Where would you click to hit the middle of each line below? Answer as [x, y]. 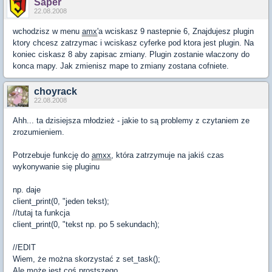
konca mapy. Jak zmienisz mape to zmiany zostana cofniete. [121, 66]
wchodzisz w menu [47, 32]
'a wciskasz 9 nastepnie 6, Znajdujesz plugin [175, 32]
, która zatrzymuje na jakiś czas [168, 155]
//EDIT [24, 248]
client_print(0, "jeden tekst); [61, 202]
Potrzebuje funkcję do [52, 155]
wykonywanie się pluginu [56, 167]
